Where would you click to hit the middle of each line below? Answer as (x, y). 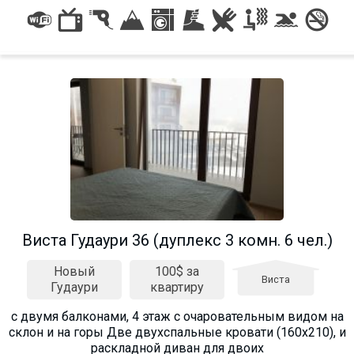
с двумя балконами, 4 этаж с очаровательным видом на (177, 316)
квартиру (177, 287)
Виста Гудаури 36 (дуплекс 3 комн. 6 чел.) (177, 240)
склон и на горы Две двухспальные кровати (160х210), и (177, 332)
